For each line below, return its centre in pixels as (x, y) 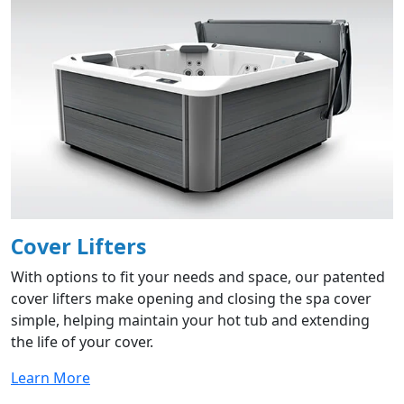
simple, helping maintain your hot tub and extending (190, 321)
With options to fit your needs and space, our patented (198, 277)
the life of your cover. (82, 342)
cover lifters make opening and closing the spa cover (191, 299)
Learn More (50, 378)
